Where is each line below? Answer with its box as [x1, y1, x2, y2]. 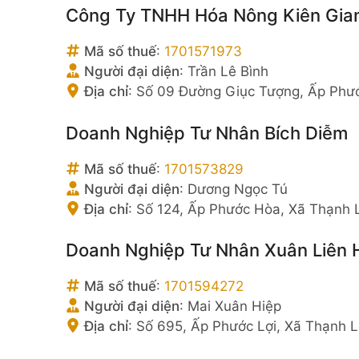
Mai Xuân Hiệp [188, 298, 281, 314]
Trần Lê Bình [188, 63, 268, 79]
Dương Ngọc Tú [188, 180, 288, 197]
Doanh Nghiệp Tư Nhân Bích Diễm [66, 122, 348, 143]
